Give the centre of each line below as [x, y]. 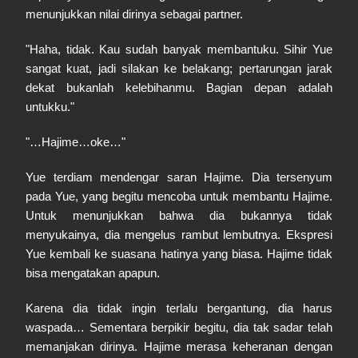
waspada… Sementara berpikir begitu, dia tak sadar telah [179, 327]
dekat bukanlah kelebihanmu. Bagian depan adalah [179, 88]
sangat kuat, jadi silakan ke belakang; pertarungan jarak [179, 68]
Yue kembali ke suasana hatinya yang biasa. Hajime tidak [179, 254]
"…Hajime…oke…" [76, 142]
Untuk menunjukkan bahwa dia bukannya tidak [179, 215]
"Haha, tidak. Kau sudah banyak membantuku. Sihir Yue [179, 49]
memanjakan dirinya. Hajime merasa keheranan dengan [179, 346]
